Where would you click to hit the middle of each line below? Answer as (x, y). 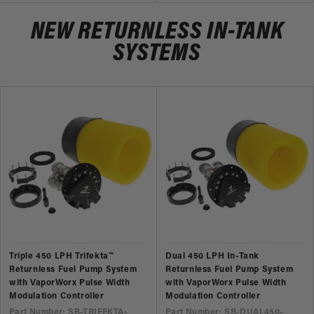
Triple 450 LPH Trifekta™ (61, 256)
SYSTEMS (157, 54)
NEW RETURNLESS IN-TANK (157, 32)
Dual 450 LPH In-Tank (212, 256)
